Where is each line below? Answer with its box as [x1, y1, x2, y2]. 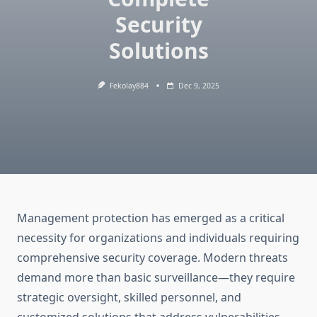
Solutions [108, 36, 209, 65]
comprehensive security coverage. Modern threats [17, 250, 288, 266]
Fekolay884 [109, 81, 149, 91]
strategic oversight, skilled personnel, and [17, 289, 241, 306]
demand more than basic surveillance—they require [17, 270, 295, 286]
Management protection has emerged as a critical [17, 210, 284, 226]
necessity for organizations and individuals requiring [17, 230, 299, 246]
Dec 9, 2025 [178, 81, 219, 91]
